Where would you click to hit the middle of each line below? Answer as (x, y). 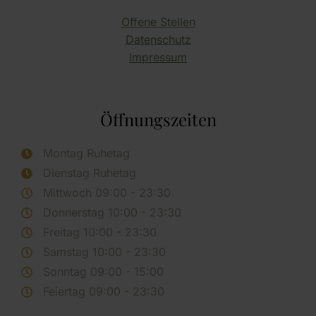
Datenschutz (158, 40)
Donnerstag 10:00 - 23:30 (112, 213)
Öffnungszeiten (158, 120)
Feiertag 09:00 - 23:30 (104, 292)
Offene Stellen (158, 22)
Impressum (158, 57)
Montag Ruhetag (86, 153)
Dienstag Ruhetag (90, 173)
